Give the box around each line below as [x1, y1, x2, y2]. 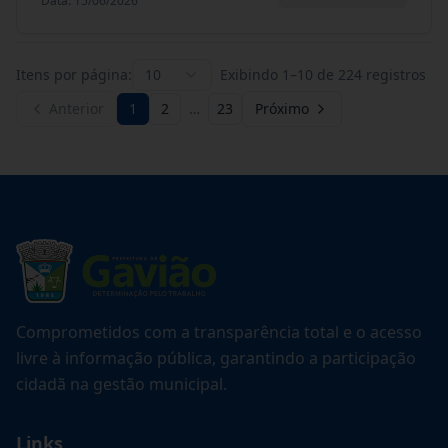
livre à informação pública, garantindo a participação [16, 347, 416, 369]
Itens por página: [16, 65, 132, 84]
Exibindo [220, 65, 282, 84]
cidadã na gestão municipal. [16, 373, 227, 395]
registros [366, 65, 426, 84]
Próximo [255, 99, 309, 118]
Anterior [49, 99, 104, 118]
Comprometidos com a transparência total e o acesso [16, 321, 422, 343]
